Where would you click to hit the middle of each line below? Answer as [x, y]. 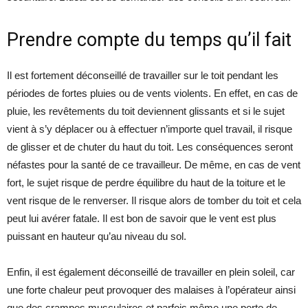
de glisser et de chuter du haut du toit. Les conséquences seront [150, 147]
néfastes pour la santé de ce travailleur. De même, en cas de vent [154, 165]
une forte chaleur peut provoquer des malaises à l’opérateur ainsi [151, 290]
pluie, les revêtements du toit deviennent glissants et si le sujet [146, 111]
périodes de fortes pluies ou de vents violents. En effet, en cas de [152, 93]
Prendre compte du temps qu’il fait [149, 40]
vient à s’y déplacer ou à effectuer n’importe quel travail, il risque [150, 129]
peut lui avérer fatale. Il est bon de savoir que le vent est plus [142, 218]
